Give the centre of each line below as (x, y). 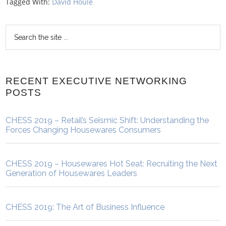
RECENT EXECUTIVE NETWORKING (97, 81)
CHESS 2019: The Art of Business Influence (85, 207)
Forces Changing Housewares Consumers (83, 130)
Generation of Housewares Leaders (72, 173)
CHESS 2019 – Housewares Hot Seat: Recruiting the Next (112, 163)
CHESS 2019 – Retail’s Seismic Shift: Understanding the (107, 120)
